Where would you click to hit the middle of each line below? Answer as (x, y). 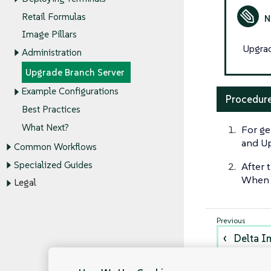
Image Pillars (49, 34)
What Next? (45, 128)
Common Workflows (55, 147)
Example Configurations (70, 91)
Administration (52, 53)
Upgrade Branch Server (75, 73)
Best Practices (51, 109)
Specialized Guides (53, 165)
